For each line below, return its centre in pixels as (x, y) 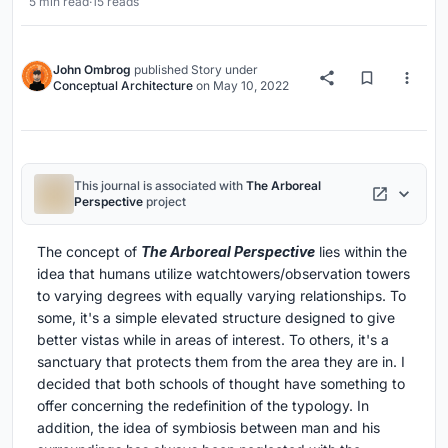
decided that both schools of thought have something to (221, 383)
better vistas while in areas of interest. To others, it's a (213, 339)
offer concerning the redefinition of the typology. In (203, 405)
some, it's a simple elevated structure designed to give (216, 317)
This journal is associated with (160, 185)
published (161, 69)
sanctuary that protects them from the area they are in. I (221, 361)
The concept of (89, 251)
